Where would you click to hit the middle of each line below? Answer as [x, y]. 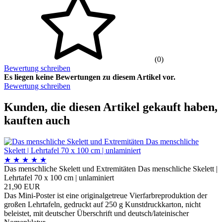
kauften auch [37, 121]
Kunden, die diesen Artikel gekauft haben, [111, 107]
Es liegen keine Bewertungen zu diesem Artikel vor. [90, 77]
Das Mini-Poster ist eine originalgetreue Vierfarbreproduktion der [106, 196]
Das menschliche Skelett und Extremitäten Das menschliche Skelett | [111, 169]
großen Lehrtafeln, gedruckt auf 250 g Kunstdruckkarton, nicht [102, 205]
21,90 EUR [22, 187]
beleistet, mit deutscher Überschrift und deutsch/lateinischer [96, 214]
